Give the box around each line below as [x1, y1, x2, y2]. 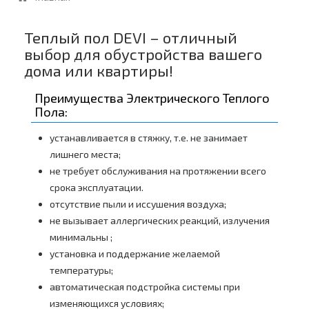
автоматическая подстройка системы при [50, 281, 240, 293]
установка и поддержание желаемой [50, 248, 220, 260]
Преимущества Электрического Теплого [34, 90, 270, 106]
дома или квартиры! [24, 61, 173, 81]
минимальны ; [50, 231, 112, 243]
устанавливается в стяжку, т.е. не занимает [50, 132, 248, 144]
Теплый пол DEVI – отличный [24, 28, 237, 48]
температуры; [50, 264, 113, 277]
